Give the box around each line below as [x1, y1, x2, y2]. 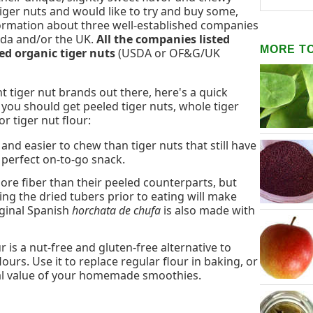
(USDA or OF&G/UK [115, 45, 220, 61]
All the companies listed [96, 31, 230, 48]
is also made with [161, 202, 255, 218]
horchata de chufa [72, 202, 161, 218]
